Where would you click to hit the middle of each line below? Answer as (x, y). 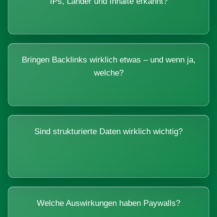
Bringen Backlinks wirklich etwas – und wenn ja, (108, 60)
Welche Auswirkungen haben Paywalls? (108, 203)
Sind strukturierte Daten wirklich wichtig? (108, 131)
